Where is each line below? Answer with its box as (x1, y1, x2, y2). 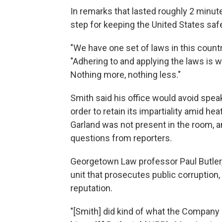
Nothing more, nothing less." (70, 69, 181, 80)
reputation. (70, 182, 112, 193)
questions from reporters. (70, 132, 172, 143)
